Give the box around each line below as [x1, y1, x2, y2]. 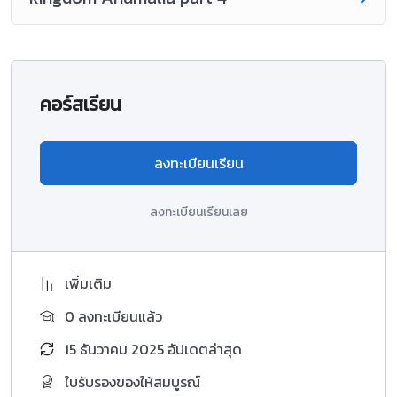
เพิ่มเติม [65, 272, 112, 294]
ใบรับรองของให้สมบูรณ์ [65, 370, 200, 393]
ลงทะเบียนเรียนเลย [149, 202, 248, 222]
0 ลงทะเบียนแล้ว [65, 305, 162, 327]
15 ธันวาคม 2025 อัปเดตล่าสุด [65, 338, 242, 360]
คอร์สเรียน [40, 89, 121, 119]
